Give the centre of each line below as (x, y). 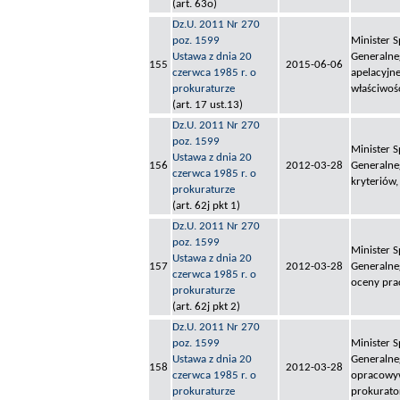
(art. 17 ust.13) (208, 105)
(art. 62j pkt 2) (206, 307)
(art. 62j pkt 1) (206, 206)
